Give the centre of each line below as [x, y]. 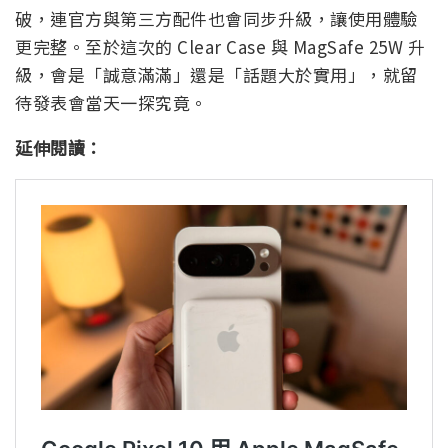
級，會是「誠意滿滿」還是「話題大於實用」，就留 [216, 75]
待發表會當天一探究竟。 [111, 103]
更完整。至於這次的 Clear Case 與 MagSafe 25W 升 [220, 47]
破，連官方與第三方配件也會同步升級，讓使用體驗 [216, 19]
